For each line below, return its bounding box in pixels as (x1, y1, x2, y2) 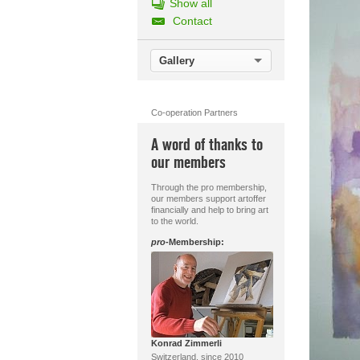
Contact (172, 14, 212, 27)
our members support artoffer (150, 194, 266, 203)
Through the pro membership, (150, 182, 267, 192)
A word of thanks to (150, 135, 263, 155)
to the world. (150, 216, 198, 226)
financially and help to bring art (150, 205, 268, 215)
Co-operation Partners (150, 108, 238, 117)
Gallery (158, 55, 194, 67)
